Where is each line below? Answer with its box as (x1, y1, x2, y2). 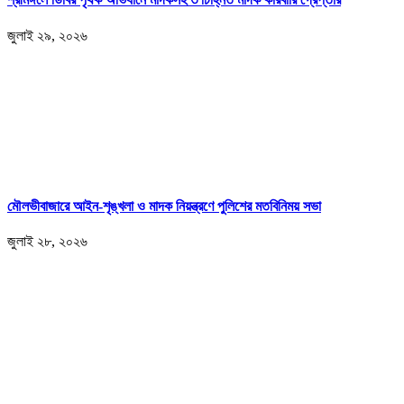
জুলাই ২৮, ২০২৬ (7, 234, 87, 250)
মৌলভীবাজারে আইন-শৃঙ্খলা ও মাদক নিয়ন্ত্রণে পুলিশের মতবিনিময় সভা (7, 197, 321, 214)
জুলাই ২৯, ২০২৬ (7, 27, 87, 43)
